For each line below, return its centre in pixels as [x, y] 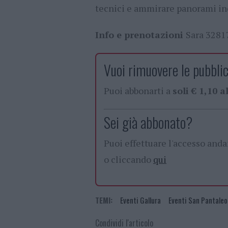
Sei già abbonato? [148, 123]
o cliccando [129, 160]
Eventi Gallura [140, 200]
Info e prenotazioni [140, 35]
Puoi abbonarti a [138, 91]
